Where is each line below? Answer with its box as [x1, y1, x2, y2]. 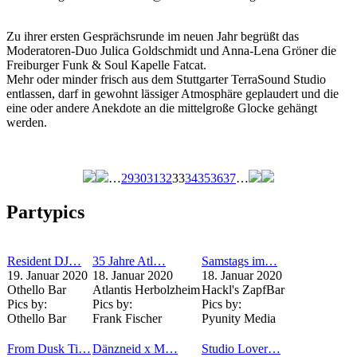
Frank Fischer [92, 312, 162, 325]
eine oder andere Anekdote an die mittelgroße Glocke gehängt [6, 101, 317, 116]
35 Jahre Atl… [92, 254, 166, 268]
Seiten [6, 186, 57, 207]
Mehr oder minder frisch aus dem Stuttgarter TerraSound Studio [6, 73, 326, 87]
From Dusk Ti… [7, 342, 91, 355]
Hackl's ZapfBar [202, 283, 284, 296]
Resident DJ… [7, 254, 81, 268]
